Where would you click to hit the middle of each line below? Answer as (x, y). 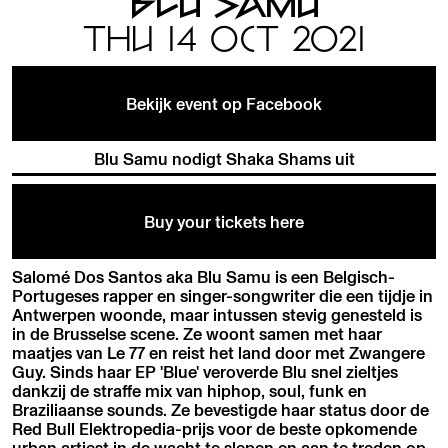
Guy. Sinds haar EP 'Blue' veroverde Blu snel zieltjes (205, 372)
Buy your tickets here (224, 221)
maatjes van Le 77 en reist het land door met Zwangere (219, 353)
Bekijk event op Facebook (224, 104)
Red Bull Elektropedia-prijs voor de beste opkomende (215, 429)
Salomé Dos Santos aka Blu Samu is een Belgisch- (204, 277)
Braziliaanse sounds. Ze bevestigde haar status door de (221, 410)
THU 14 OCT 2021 (224, 40)
